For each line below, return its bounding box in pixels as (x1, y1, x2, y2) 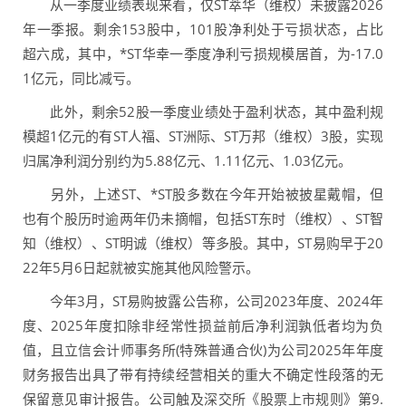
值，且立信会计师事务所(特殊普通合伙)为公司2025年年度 (23, 341, 383, 360)
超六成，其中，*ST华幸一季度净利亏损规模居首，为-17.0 (23, 44, 383, 63)
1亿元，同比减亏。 (23, 69, 140, 88)
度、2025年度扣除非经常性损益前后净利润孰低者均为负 (23, 316, 383, 335)
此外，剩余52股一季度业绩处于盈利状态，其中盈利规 (23, 102, 383, 121)
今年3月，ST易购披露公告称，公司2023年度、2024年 (23, 292, 383, 311)
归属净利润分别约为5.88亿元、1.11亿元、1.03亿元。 (23, 151, 352, 170)
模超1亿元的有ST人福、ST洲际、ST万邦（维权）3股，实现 (23, 127, 383, 146)
